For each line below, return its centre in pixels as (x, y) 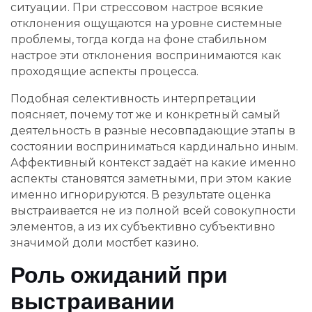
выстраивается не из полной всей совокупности (153, 210)
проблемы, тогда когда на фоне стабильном (139, 39)
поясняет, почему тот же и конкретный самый (146, 114)
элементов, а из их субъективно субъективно (143, 226)
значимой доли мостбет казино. (104, 242)
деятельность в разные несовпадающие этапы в (153, 130)
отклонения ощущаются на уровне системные (146, 23)
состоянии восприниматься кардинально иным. (154, 146)
